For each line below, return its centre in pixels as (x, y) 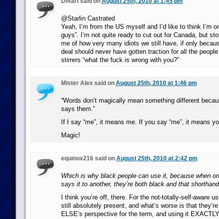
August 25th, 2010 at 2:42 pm (157, 158)
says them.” (78, 109)
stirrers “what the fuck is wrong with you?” (120, 60)
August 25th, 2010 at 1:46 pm (156, 83)
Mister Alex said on (88, 83)
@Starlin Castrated (88, 18)
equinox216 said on (88, 158)
